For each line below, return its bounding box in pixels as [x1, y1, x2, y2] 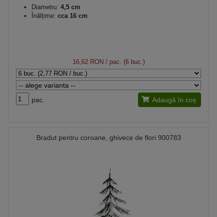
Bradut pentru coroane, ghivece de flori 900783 [36, 134, 181, 141]
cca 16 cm [56, 12, 88, 19]
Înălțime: [31, 12, 56, 19]
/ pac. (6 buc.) [103, 58, 145, 65]
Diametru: [31, 3, 59, 11]
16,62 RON [72, 58, 104, 65]
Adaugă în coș [152, 96, 196, 104]
